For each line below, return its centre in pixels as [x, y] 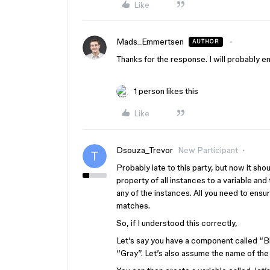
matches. [133, 206]
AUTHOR [206, 42]
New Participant [208, 150]
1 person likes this [166, 91]
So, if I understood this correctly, [177, 223]
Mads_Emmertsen [150, 42]
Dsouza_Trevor [145, 150]
